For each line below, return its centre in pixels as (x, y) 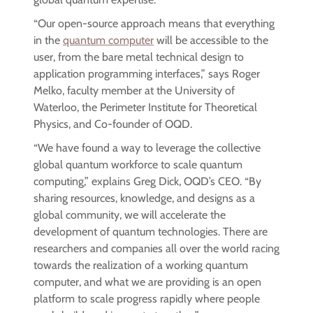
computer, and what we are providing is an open (147, 282)
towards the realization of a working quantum (141, 265)
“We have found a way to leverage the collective (147, 148)
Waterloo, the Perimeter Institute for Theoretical (145, 108)
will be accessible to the (211, 41)
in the (48, 41)
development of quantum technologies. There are (151, 232)
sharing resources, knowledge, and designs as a (144, 198)
